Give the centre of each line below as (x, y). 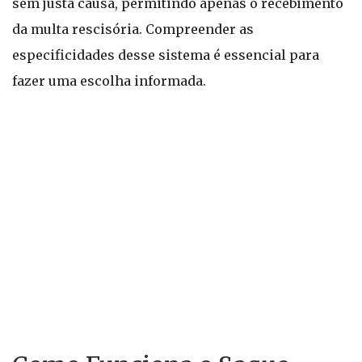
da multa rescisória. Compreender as (133, 29)
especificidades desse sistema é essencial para (166, 55)
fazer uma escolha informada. (109, 81)
